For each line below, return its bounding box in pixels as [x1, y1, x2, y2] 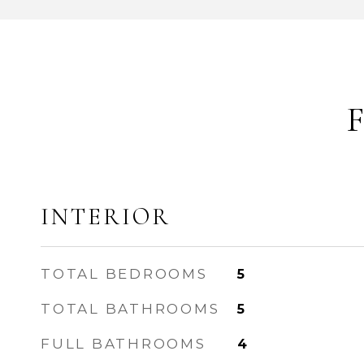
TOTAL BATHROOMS [41, 301, 220, 317]
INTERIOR [41, 202, 171, 231]
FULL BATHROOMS [41, 336, 206, 352]
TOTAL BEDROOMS [41, 266, 208, 282]
